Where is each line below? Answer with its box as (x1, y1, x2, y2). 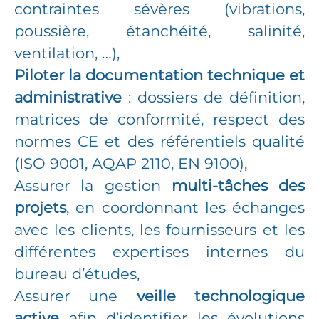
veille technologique (117, 287, 305, 305)
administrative (14, 88, 122, 106)
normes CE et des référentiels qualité (14, 132, 305, 150)
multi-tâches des (171, 177, 305, 194)
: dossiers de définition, (122, 88, 305, 106)
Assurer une (14, 287, 118, 305)
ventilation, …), (14, 44, 120, 62)
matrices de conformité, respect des (14, 110, 305, 128)
